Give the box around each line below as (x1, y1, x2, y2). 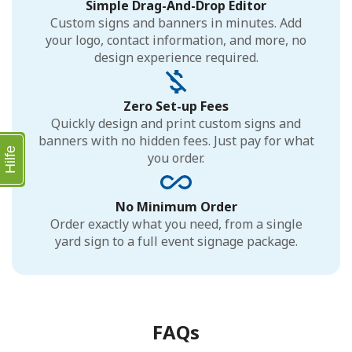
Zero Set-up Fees (123, 97, 229, 115)
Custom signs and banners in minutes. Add (50, 13, 302, 31)
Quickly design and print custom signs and (51, 114, 301, 132)
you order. (148, 148, 204, 167)
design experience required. (93, 48, 258, 66)
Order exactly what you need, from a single (49, 214, 302, 233)
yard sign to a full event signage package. (54, 232, 298, 250)
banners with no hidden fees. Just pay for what (38, 131, 314, 149)
